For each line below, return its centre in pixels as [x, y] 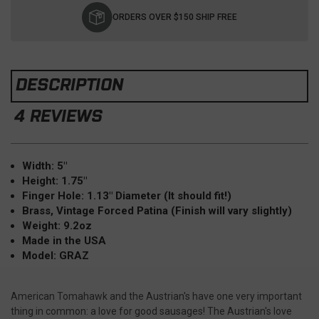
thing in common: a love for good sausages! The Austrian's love [151, 311]
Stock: [26, 10]
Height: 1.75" [55, 181]
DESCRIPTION [69, 84]
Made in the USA [64, 240]
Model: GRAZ [56, 255]
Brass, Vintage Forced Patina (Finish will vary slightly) [157, 210]
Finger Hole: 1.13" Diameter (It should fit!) [127, 195]
